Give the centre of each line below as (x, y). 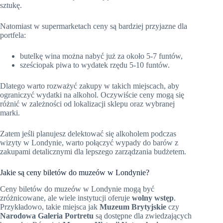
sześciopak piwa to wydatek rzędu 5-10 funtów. (95, 65)
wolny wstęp (153, 198)
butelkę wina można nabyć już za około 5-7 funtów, (101, 56)
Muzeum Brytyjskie (133, 207)
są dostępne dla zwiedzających (143, 216)
